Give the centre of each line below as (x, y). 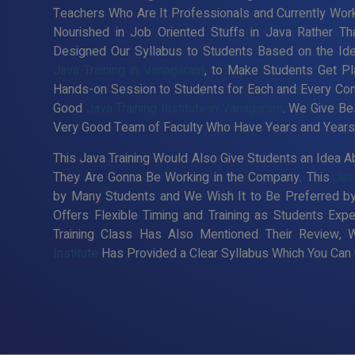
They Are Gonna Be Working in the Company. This (193, 177)
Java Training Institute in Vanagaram (184, 108)
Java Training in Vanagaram (129, 70)
